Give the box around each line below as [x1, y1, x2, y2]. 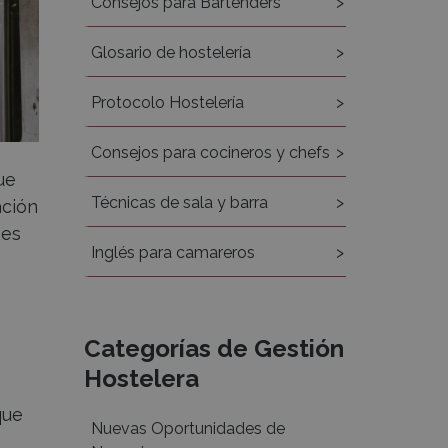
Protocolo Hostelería [90, 93, 244, 112]
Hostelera [83, 364, 199, 393]
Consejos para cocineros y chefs [90, 143, 330, 162]
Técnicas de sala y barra [90, 193, 268, 212]
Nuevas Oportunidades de [90, 419, 285, 438]
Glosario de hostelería [90, 43, 251, 62]
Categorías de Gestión [83, 334, 344, 363]
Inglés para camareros [90, 243, 255, 262]
